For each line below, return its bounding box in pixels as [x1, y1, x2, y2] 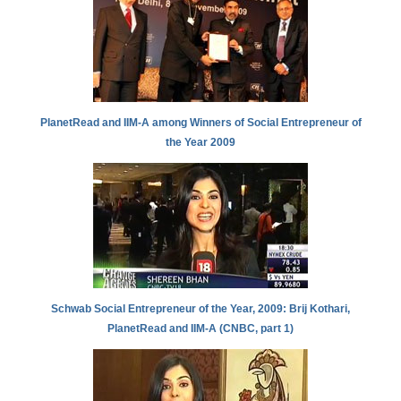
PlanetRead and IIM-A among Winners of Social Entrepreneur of [39, 116, 362, 130]
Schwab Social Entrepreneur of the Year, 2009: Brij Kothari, [51, 303, 350, 316]
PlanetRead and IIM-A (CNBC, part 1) [107, 322, 294, 336]
